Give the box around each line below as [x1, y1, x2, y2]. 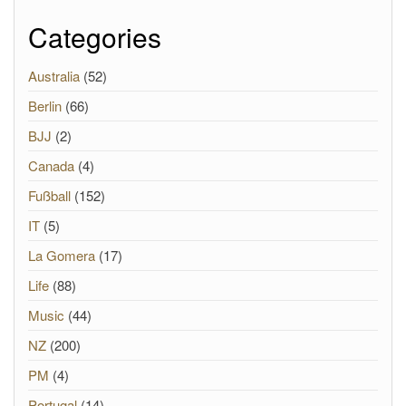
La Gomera [28, 246, 95, 265]
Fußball [28, 186, 71, 205]
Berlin [28, 96, 62, 115]
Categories [28, 17, 161, 56]
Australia [28, 66, 80, 85]
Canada [28, 156, 74, 175]
